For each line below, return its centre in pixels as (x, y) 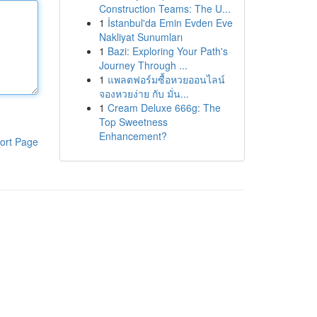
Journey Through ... (143, 65)
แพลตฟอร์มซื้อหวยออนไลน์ (166, 79)
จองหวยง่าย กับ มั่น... (144, 93)
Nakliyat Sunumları (140, 37)
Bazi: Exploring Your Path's (167, 51)
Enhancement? (133, 136)
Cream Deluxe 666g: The (164, 108)
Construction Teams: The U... (165, 8)
